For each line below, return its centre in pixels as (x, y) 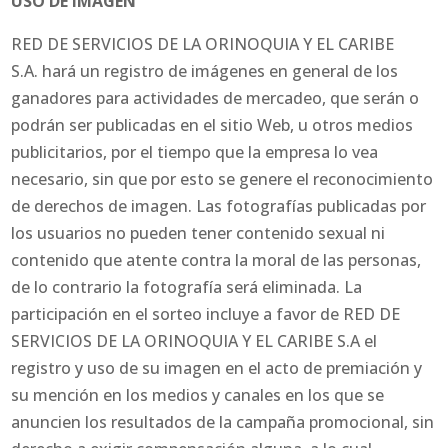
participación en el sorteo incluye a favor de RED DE (206, 314)
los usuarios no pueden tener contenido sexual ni (198, 233)
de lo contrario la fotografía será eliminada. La (187, 287)
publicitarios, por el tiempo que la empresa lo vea (195, 152)
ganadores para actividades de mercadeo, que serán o (215, 98)
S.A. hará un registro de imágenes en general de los (205, 71)
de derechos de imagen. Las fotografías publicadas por (219, 206)
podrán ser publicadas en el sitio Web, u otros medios (212, 125)
